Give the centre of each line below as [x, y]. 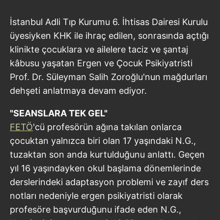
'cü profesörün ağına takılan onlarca [107, 127]
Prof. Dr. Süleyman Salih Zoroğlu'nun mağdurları [109, 77]
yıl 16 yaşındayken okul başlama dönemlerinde [105, 168]
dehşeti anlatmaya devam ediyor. [78, 90]
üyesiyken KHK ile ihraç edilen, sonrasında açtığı [109, 35]
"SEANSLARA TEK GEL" [59, 113]
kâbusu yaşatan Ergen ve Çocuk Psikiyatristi [101, 63]
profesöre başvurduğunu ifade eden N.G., [96, 209]
